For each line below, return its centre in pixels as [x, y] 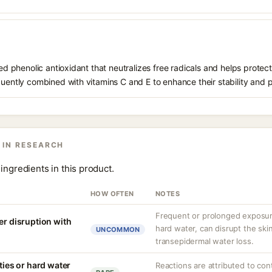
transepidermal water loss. [205, 241]
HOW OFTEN [112, 194]
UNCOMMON [118, 229]
